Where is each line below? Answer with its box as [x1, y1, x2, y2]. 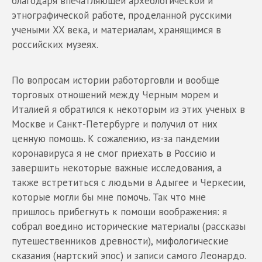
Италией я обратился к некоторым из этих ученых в [12, 103, 245, 116]
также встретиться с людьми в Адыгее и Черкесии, [12, 176, 245, 189]
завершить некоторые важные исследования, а [12, 161, 222, 175]
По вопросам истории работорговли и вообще [12, 74, 219, 87]
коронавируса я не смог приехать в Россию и [12, 147, 215, 160]
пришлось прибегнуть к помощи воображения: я [12, 205, 227, 219]
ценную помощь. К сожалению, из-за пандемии [12, 132, 219, 146]
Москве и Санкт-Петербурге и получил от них [12, 118, 218, 131]
